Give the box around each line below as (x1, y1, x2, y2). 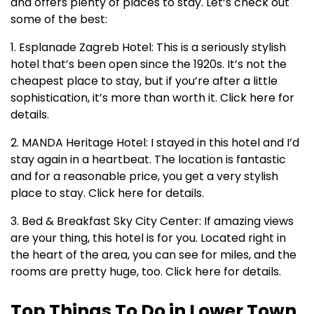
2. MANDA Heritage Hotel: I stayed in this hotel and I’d (11, 134, 299, 151)
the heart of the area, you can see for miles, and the (11, 246, 296, 263)
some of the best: (11, 11, 107, 27)
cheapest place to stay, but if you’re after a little (11, 72, 278, 89)
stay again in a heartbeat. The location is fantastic (11, 151, 286, 168)
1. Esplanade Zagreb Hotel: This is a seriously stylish (11, 39, 286, 55)
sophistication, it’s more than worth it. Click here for (11, 89, 294, 106)
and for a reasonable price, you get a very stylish (11, 168, 278, 184)
